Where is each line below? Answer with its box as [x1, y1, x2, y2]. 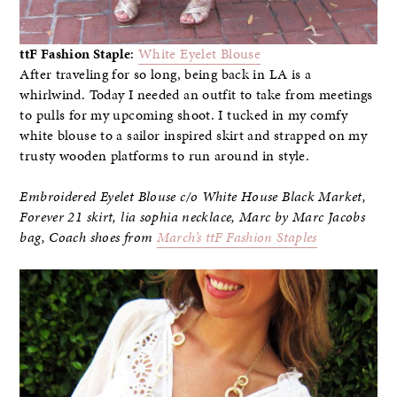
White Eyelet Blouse [137, 44, 261, 65]
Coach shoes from [49, 228, 157, 248]
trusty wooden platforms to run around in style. [19, 146, 310, 167]
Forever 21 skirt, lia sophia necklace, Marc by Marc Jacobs [19, 207, 366, 228]
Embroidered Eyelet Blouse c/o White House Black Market [19, 187, 362, 207]
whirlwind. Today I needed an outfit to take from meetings [19, 85, 373, 105]
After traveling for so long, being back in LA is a [19, 65, 312, 85]
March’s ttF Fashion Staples [156, 228, 317, 248]
